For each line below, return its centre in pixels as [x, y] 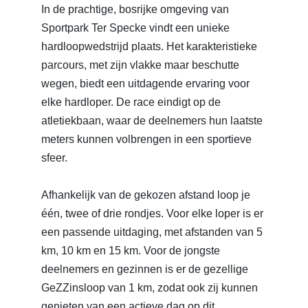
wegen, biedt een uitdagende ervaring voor [145, 84]
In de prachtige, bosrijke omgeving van [135, 10]
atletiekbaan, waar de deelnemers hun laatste [152, 121]
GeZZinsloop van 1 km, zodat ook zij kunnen [150, 288]
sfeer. [54, 158]
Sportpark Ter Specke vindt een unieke [135, 28]
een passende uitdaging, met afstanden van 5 [152, 232]
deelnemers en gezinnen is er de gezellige [145, 269]
